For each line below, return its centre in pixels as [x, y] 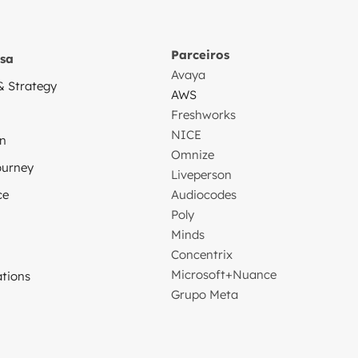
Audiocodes [204, 194]
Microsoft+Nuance [224, 274]
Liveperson [201, 174]
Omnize [193, 154]
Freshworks [203, 114]
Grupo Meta [205, 294]
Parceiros [200, 54]
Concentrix [202, 254]
